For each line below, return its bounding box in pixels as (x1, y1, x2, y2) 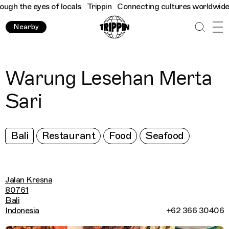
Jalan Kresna (5, 175, 52, 185)
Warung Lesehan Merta (5, 65, 212, 90)
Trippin (74, 2, 99, 12)
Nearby (13, 22, 39, 31)
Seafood (145, 129, 184, 142)
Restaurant (42, 129, 95, 142)
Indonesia (5, 205, 39, 216)
